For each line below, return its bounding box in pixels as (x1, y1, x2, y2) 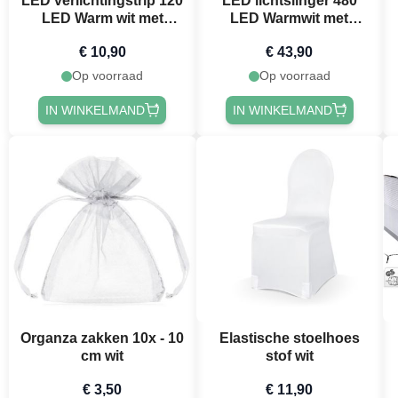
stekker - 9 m (60, 28, 146, 44)
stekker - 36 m (243, 28, 337, 44)
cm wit (81, 348, 124, 364)
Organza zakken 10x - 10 (20, 330, 185, 346)
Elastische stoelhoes (219, 330, 360, 346)
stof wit (265, 348, 314, 364)
